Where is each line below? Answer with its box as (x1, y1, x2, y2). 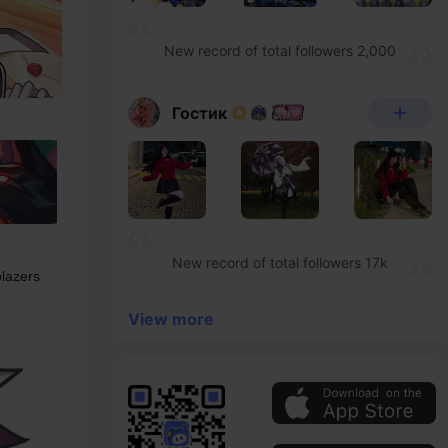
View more (128, 309, 214, 329)
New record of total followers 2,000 (164, 42, 396, 59)
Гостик (172, 102, 227, 123)
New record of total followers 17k (172, 254, 388, 271)
